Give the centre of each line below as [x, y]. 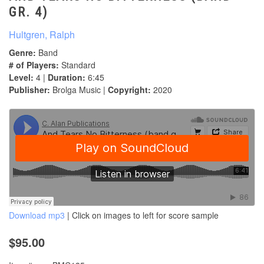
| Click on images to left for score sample [142, 215]
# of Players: [34, 65]
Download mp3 [37, 215]
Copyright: [129, 90]
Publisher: [29, 90]
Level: [21, 77]
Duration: [67, 77]
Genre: [22, 53]
